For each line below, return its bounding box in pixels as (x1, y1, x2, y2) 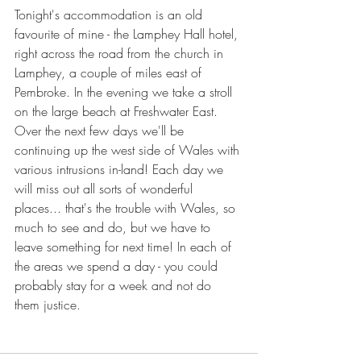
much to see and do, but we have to (15, 218, 214, 236)
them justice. (15, 295, 81, 313)
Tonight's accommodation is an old (15, 5, 206, 23)
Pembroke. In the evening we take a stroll (15, 82, 236, 101)
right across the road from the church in (15, 44, 227, 62)
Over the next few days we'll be (15, 121, 188, 139)
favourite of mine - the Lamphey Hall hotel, (15, 24, 242, 43)
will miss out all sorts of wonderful (15, 179, 197, 197)
